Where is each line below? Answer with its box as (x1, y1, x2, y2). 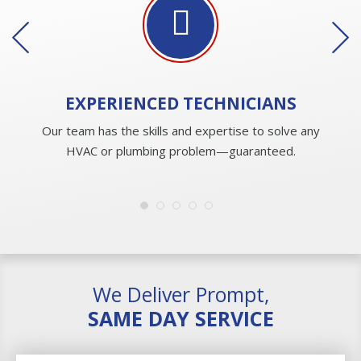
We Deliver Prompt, (92, 280, 269, 308)
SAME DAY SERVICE (87, 304, 274, 332)
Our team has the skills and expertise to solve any (41, 122, 320, 139)
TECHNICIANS (182, 91, 297, 114)
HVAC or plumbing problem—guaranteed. (65, 142, 296, 159)
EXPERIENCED (64, 91, 183, 114)
